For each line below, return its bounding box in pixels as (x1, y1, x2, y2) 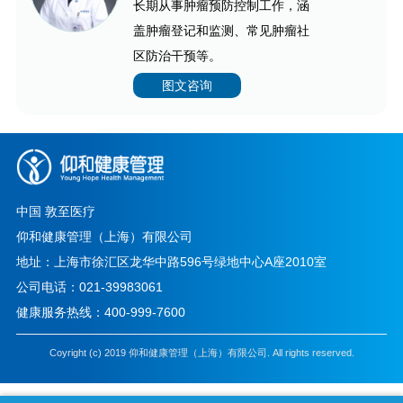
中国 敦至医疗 (15, 203, 95, 219)
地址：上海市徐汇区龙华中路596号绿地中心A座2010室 (15, 254, 327, 269)
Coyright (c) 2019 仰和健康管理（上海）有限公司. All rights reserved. (49, 347, 354, 359)
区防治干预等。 (132, 49, 221, 64)
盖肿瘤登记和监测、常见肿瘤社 (132, 23, 309, 39)
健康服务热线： (15, 304, 104, 319)
